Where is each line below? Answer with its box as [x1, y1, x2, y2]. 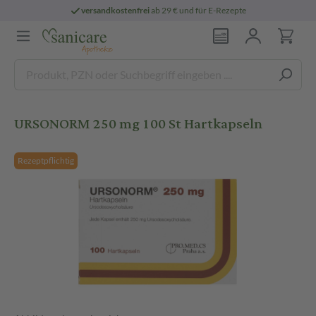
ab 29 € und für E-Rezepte [150, 5, 247, 16]
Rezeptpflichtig [18, 155, 74, 166]
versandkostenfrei [81, 5, 150, 16]
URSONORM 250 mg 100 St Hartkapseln [14, 110, 262, 138]
